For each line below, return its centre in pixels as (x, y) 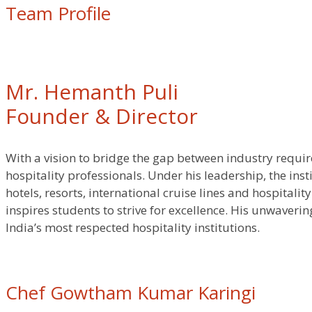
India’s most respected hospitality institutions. (133, 228)
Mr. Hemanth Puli (92, 92)
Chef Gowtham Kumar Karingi (131, 293)
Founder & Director (102, 116)
